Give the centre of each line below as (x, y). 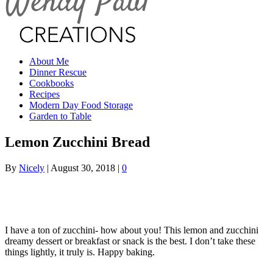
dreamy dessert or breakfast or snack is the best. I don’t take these (130, 241)
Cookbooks (51, 83)
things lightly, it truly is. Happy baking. (80, 252)
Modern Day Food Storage (81, 105)
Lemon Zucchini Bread (77, 142)
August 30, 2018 (83, 168)
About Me (49, 61)
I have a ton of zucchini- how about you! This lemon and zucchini (132, 230)
